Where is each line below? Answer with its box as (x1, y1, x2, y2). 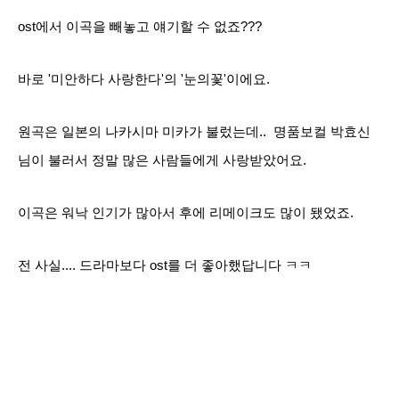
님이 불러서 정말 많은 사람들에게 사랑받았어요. (18, 153, 306, 167)
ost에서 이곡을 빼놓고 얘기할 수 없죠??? (18, 20, 262, 34)
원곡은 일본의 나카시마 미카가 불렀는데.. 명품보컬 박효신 (18, 125, 370, 139)
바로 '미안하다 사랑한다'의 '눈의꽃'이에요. (18, 72, 270, 86)
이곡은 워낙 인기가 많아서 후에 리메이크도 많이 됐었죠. (18, 206, 354, 220)
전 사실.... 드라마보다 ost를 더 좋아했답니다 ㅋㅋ (18, 258, 312, 273)
